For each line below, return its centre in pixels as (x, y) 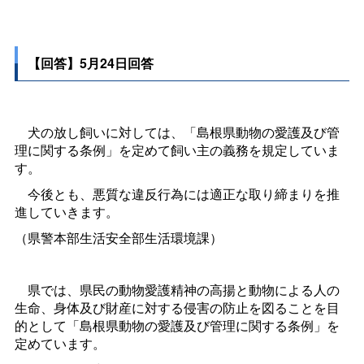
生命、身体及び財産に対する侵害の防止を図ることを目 (177, 308)
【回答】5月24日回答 (91, 63)
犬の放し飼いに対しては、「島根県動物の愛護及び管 (177, 132)
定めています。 (60, 344)
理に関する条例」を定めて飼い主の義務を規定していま (177, 150)
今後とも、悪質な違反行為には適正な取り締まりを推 (177, 194)
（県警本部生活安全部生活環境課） (118, 238)
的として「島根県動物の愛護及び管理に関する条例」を (177, 326)
